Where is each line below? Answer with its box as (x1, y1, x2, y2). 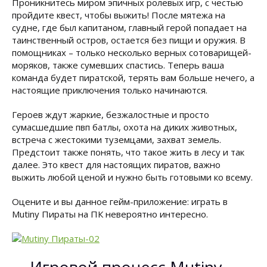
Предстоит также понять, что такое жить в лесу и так (12, 146, 244, 158)
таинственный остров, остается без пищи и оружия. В (12, 34, 246, 46)
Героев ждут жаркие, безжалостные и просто (12, 108, 209, 120)
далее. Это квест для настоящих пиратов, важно (12, 159, 221, 170)
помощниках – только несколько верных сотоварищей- (12, 46, 252, 58)
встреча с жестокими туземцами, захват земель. (12, 133, 221, 145)
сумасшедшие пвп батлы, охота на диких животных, (12, 121, 237, 133)
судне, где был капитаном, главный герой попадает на (12, 21, 247, 33)
